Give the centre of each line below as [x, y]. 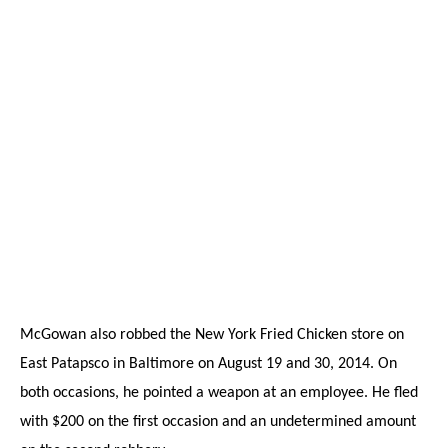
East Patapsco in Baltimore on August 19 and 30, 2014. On [208, 364]
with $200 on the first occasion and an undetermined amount [218, 422]
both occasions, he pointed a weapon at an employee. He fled [219, 393]
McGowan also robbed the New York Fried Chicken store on [212, 335]
